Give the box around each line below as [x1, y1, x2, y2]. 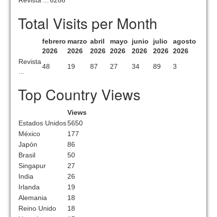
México [18, 130, 41, 138]
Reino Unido [18, 204, 57, 212]
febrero [42, 37, 66, 45]
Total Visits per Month [18, 13, 158, 33]
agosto [173, 37, 197, 45]
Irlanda [18, 183, 40, 191]
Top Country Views [18, 84, 141, 105]
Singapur [18, 162, 46, 170]
